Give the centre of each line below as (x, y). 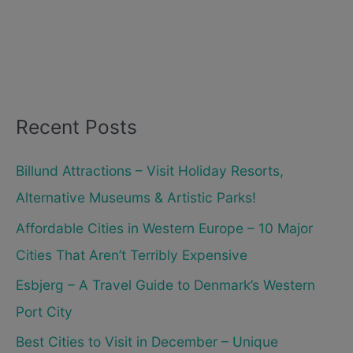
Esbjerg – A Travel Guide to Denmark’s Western (165, 284)
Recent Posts (76, 126)
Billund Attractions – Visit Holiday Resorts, (150, 171)
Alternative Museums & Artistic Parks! (136, 198)
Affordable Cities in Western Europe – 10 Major (164, 228)
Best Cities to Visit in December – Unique (147, 342)
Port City (44, 311)
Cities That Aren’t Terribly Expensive (132, 255)
